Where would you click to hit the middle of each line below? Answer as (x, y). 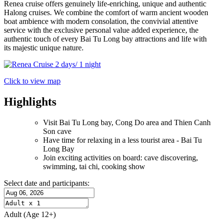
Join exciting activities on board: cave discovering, (120, 158)
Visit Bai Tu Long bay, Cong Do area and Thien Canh (127, 123)
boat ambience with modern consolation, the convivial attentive (101, 22)
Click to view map (32, 81)
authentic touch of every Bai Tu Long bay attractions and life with (105, 39)
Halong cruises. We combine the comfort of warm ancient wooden (106, 13)
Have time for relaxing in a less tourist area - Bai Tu (122, 140)
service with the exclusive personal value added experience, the (101, 30)
